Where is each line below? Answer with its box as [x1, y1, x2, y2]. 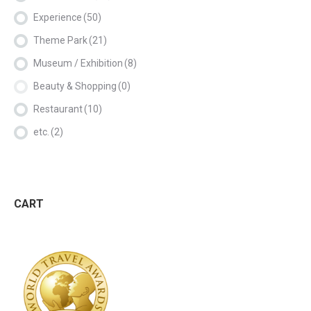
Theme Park [33, 35, 87, 46]
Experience [33, 12, 82, 23]
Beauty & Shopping [33, 81, 117, 92]
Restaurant [33, 103, 83, 115]
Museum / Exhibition [33, 58, 123, 69]
